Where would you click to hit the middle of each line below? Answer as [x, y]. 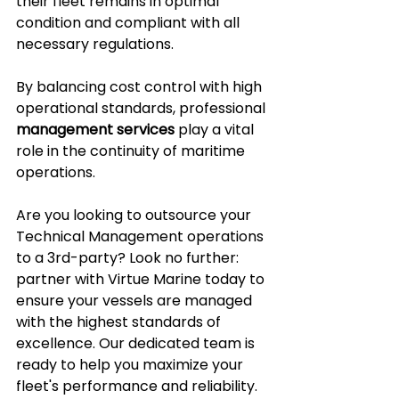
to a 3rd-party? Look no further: [129, 258]
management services [95, 130]
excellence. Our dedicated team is [137, 344]
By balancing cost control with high [141, 87]
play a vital [216, 130]
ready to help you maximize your [131, 365]
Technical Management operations [142, 237]
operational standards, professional [142, 109]
